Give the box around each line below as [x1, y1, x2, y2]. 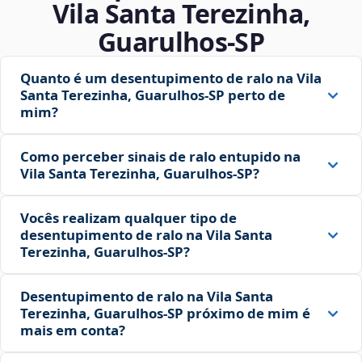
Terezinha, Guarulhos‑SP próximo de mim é [20, 304, 310, 323]
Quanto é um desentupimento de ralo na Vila [20, 69, 322, 88]
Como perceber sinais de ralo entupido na [20, 147, 301, 166]
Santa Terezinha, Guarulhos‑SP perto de [20, 86, 285, 105]
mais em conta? [20, 321, 125, 340]
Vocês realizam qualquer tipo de [20, 208, 237, 228]
